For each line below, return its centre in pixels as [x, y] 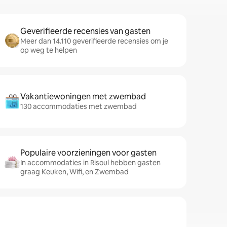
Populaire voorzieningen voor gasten [88, 153]
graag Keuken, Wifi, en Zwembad [74, 172]
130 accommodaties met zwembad [79, 106]
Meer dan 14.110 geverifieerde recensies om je [94, 41]
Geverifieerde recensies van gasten [85, 31]
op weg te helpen [49, 50]
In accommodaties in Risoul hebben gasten [90, 163]
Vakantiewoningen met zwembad [83, 97]
